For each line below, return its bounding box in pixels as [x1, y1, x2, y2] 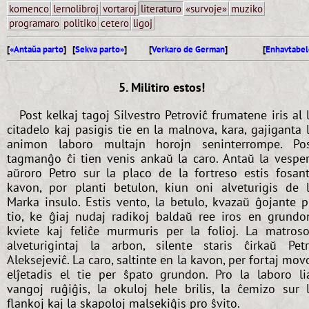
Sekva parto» [75, 43, 124, 55]
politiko [63, 17, 97, 30]
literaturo [141, 2, 181, 15]
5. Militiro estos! [118, 79, 205, 96]
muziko [231, 2, 263, 15]
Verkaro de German [151, 43, 225, 55]
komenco [9, 2, 49, 15]
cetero [101, 17, 129, 30]
